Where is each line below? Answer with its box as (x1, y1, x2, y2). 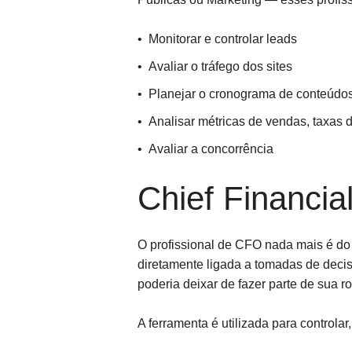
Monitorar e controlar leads (148, 32, 297, 46)
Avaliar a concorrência (148, 142, 273, 156)
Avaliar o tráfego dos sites (148, 60, 292, 73)
